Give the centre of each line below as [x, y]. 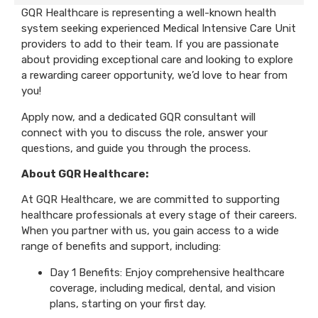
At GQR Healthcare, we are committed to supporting [150, 200]
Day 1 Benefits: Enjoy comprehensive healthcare [167, 272]
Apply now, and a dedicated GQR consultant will [138, 117]
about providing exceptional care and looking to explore [157, 60]
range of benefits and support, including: [121, 247]
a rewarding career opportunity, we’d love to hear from [154, 76]
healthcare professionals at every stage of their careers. [159, 215]
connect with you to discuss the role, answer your [144, 132]
